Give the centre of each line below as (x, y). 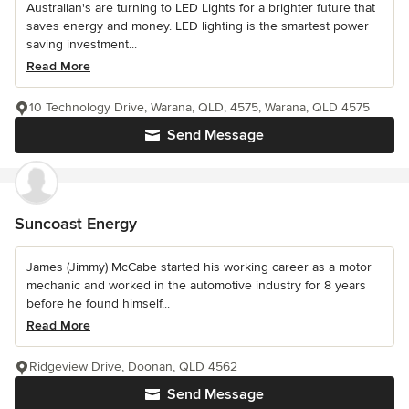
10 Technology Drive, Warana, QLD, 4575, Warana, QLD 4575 (199, 107)
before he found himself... (98, 304)
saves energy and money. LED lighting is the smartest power (198, 26)
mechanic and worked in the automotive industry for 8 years (196, 285)
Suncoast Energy (76, 224)
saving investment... (82, 44)
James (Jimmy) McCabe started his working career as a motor (199, 267)
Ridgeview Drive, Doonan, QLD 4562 (133, 367)
